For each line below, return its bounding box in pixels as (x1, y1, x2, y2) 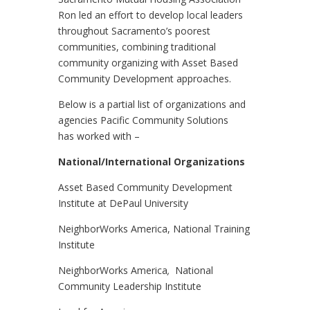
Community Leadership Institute (58, 280, 201, 293)
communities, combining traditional (58, 40, 216, 53)
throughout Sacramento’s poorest (58, 24, 210, 37)
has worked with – (58, 129, 140, 143)
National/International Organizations (58, 155, 245, 168)
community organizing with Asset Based (58, 56, 238, 69)
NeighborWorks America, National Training (58, 222, 250, 235)
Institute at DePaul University (58, 197, 188, 210)
